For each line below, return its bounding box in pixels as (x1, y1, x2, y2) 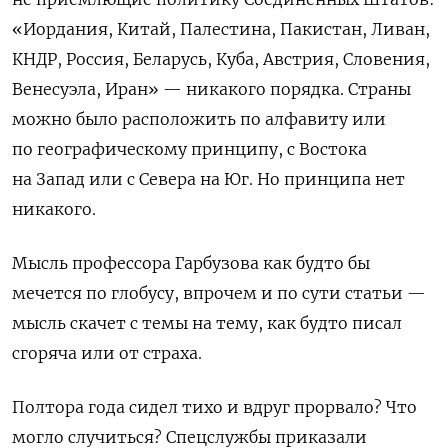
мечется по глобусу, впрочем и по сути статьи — (12, 282, 426, 303)
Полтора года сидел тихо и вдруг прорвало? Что (12, 396, 417, 417)
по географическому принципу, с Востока (12, 138, 367, 159)
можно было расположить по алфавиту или (12, 108, 386, 129)
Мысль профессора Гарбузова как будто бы (12, 252, 370, 273)
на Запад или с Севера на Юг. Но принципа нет (12, 168, 405, 189)
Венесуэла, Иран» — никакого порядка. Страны (12, 78, 411, 99)
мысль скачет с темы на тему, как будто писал (12, 312, 402, 333)
